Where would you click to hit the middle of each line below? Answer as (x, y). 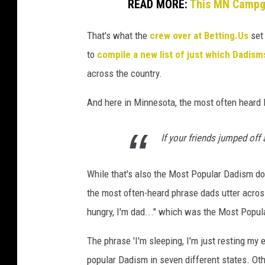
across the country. (125, 73)
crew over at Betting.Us (200, 35)
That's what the (118, 35)
